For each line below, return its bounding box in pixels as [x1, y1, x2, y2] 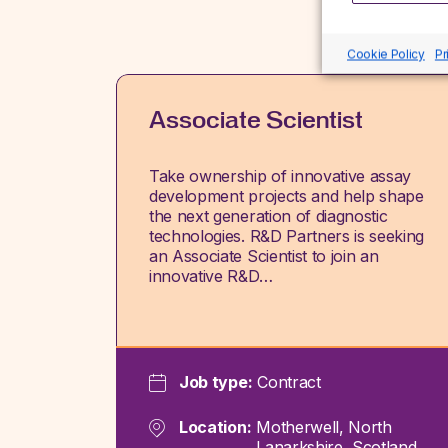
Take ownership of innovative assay [149, 166, 412, 186]
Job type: [179, 371, 253, 392]
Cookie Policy [347, 46, 425, 61]
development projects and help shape [149, 186, 424, 206]
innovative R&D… [149, 266, 273, 286]
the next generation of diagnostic [149, 206, 388, 226]
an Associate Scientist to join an [149, 246, 379, 266]
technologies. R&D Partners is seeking [149, 226, 425, 246]
